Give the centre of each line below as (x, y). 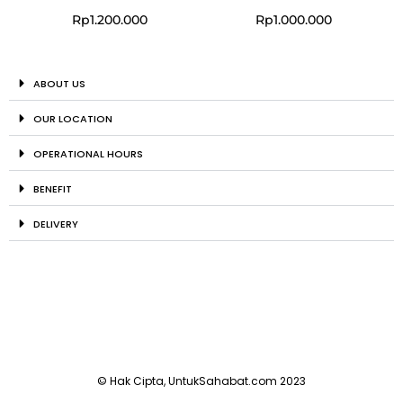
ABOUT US (59, 84)
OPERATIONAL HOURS (88, 154)
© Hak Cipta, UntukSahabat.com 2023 (201, 381)
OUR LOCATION (72, 119)
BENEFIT (52, 189)
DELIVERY (55, 224)
